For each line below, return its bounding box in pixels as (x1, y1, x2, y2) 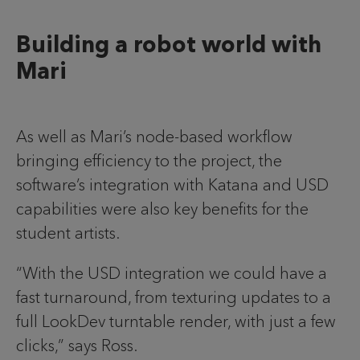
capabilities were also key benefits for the (16, 199, 309, 219)
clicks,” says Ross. (16, 336, 137, 356)
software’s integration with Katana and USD (16, 175, 329, 195)
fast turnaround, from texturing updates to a (16, 288, 331, 308)
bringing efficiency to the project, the (16, 151, 282, 171)
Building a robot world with (16, 31, 321, 59)
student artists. (16, 223, 124, 243)
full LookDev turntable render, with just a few (16, 312, 336, 332)
